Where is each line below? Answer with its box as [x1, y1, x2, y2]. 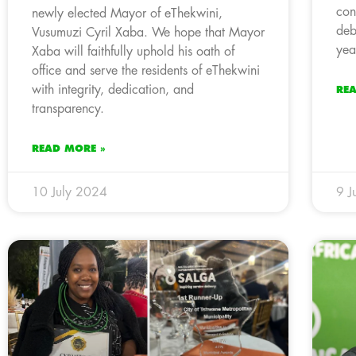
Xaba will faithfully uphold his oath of [32, 44, 234, 58]
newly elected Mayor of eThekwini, [32, 6, 222, 20]
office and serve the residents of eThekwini [32, 64, 260, 77]
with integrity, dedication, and [32, 83, 194, 96]
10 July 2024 [32, 185, 107, 199]
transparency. [32, 102, 104, 115]
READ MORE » [32, 143, 106, 153]
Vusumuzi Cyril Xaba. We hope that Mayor [32, 25, 265, 39]
